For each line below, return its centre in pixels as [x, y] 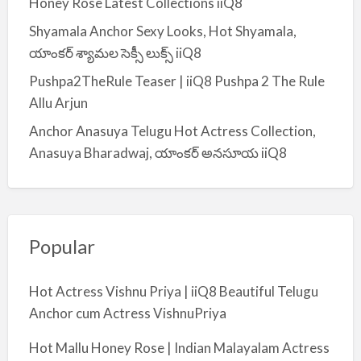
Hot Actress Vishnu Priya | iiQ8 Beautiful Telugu [173, 291]
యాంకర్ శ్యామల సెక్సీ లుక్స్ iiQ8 [115, 53]
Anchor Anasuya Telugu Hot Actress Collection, [172, 131]
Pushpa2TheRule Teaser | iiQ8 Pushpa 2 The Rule [176, 81]
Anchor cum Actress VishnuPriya [127, 313]
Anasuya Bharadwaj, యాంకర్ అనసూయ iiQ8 [158, 153]
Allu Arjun [58, 103]
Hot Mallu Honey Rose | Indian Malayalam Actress [179, 348]
